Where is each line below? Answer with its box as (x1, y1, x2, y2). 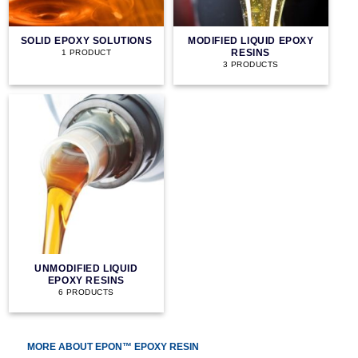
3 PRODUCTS (222, 59, 279, 69)
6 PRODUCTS (58, 287, 114, 296)
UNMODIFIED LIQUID (34, 262, 138, 274)
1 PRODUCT (61, 47, 112, 57)
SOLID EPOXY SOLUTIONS (20, 34, 153, 46)
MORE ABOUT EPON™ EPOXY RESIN (26, 341, 199, 352)
